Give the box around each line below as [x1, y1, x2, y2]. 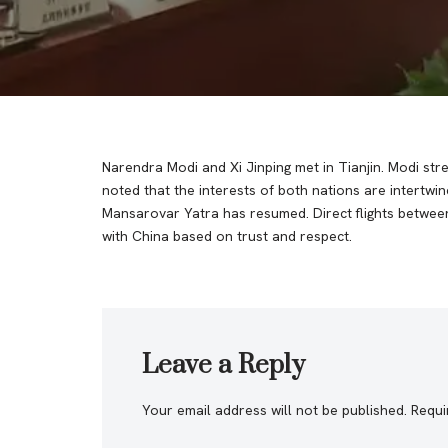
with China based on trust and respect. [102, 227, 352, 245]
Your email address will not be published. [142, 401, 407, 419]
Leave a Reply [142, 349, 305, 382]
